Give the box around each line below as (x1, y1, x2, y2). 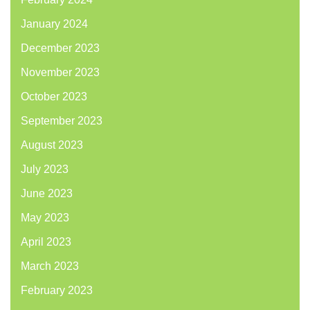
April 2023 (21, 236, 71, 248)
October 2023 (21, 91, 87, 103)
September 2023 (21, 115, 102, 127)
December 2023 (21, 42, 100, 55)
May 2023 (21, 212, 69, 224)
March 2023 (21, 260, 79, 273)
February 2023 (21, 284, 93, 297)
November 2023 (21, 66, 100, 79)
